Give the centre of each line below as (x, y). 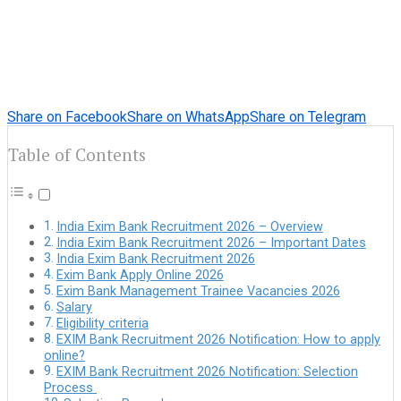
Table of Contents (77, 155)
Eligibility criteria (102, 324)
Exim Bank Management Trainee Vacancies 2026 (198, 292)
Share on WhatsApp (188, 116)
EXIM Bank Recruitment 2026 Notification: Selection (207, 372)
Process (70, 388)
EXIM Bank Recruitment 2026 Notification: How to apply (218, 340)
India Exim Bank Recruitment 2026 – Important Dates (211, 243)
